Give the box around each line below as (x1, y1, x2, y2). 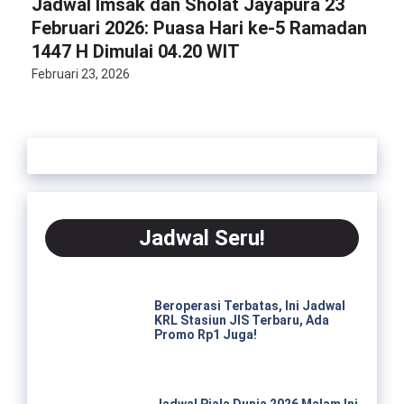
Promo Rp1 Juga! (153, 327, 257, 343)
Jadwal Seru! (139, 225, 265, 251)
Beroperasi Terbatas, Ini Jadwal (153, 298, 345, 314)
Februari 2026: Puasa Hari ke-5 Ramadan (32, 17, 367, 39)
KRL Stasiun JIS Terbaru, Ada (153, 313, 329, 328)
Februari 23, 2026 (32, 67, 130, 81)
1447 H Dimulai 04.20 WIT (32, 41, 240, 62)
